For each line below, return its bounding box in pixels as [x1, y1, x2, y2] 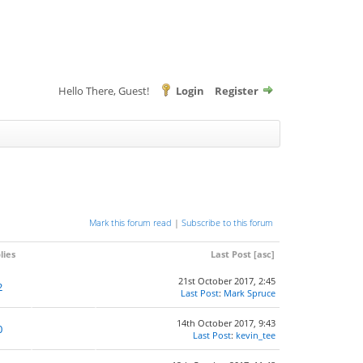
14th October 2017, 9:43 [177, 317, 275, 329]
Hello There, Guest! [58, 83, 152, 98]
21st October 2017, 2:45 [178, 275, 275, 287]
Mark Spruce [224, 287, 275, 299]
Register [215, 83, 258, 98]
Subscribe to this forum [181, 216, 273, 228]
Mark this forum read [89, 216, 172, 228]
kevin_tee [236, 329, 275, 341]
